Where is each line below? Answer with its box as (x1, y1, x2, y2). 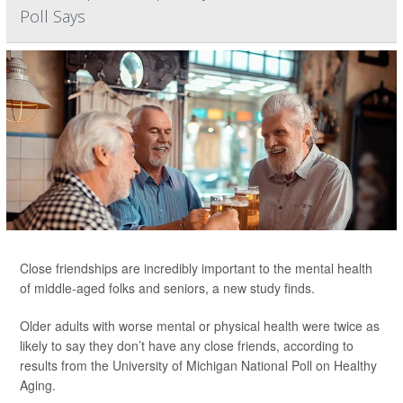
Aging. (20, 376, 56, 394)
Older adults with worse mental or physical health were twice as (20, 317, 380, 335)
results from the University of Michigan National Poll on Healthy (20, 356, 377, 374)
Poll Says (20, 5, 85, 27)
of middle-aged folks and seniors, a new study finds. (20, 279, 315, 297)
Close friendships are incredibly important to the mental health (20, 259, 372, 277)
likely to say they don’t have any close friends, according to (20, 336, 354, 354)
